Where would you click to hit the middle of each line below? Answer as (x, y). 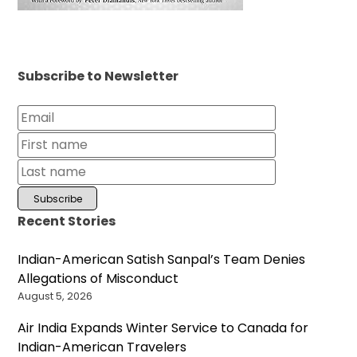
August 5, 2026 (55, 296)
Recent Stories (67, 222)
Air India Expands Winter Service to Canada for (163, 328)
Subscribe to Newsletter (98, 76)
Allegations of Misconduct (98, 279)
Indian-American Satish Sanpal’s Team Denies (162, 260)
